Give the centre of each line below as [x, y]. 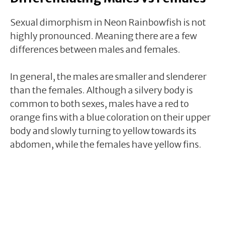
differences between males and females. [95, 49]
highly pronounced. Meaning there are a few [103, 36]
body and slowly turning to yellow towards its [103, 131]
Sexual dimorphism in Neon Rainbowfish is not [108, 22]
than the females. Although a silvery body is [101, 90]
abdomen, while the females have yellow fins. [106, 144]
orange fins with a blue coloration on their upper [110, 117]
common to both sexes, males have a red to [99, 103]
